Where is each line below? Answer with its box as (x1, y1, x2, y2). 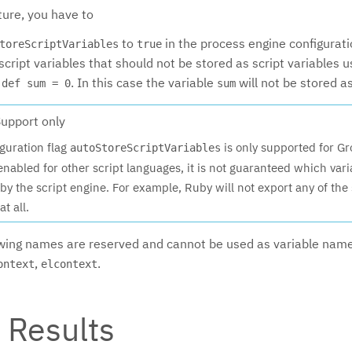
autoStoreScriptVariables (70, 141, 221, 154)
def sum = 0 (2, 76, 71, 90)
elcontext (41, 258, 97, 270)
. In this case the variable (71, 74, 217, 90)
